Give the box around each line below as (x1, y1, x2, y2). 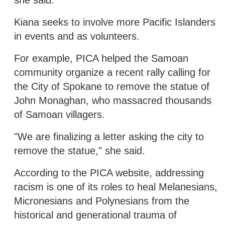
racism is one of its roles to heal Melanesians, (14, 181, 217, 192)
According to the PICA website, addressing (14, 167, 204, 178)
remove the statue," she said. (14, 145, 145, 156)
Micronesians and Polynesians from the (14, 195, 189, 206)
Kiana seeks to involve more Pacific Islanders (14, 16, 215, 28)
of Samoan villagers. (14, 108, 105, 120)
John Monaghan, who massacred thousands (14, 94, 211, 106)
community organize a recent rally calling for (14, 66, 210, 78)
